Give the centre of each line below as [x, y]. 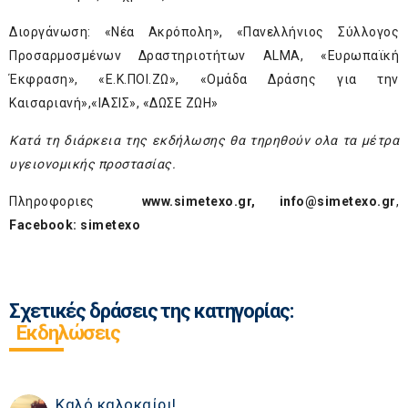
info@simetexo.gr [337, 201]
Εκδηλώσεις [68, 332]
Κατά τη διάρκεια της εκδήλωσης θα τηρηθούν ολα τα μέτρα [204, 140]
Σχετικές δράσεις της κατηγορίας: [151, 311]
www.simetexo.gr [196, 201]
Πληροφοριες [76, 201]
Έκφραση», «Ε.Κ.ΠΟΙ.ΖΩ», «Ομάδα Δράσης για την [204, 79]
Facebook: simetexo [75, 224]
